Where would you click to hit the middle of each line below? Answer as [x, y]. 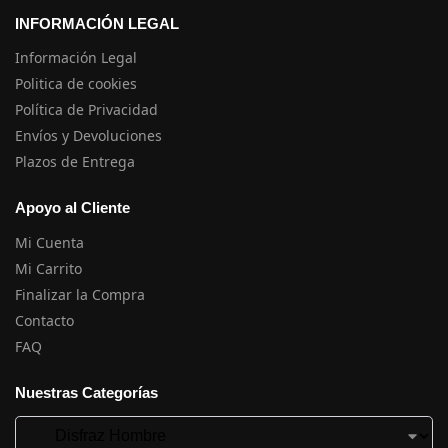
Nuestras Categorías [86, 392]
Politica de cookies [76, 83]
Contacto [44, 320]
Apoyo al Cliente [72, 207]
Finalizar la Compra [80, 294]
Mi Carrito [48, 268]
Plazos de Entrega [75, 161]
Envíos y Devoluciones [88, 135]
